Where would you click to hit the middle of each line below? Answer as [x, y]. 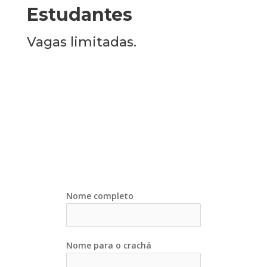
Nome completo [100, 196]
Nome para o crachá [108, 246]
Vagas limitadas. [81, 42]
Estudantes [79, 15]
